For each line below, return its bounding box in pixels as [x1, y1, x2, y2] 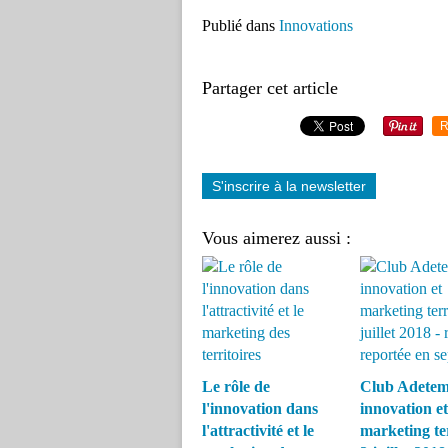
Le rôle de [202, 378, 270, 395]
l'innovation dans [202, 400, 318, 417]
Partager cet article [202, 78, 338, 98]
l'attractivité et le [202, 422, 314, 439]
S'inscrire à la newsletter [212, 178, 366, 194]
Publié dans [202, 17, 275, 34]
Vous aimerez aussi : [202, 228, 351, 248]
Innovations [279, 17, 353, 34]
